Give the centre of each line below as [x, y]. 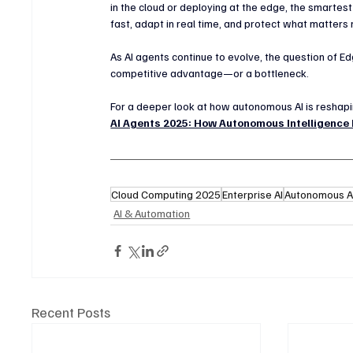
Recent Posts [71, 312]
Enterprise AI [253, 194]
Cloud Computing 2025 [166, 194]
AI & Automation [152, 213]
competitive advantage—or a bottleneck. [210, 72]
